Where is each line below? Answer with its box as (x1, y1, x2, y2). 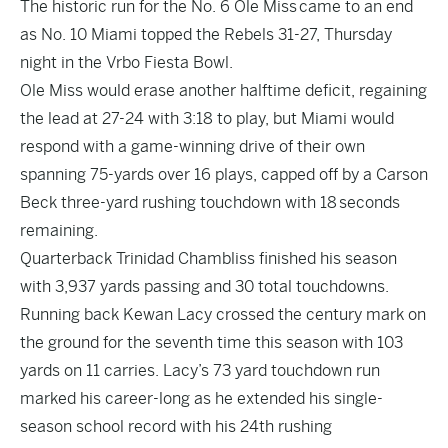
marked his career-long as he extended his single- (20, 389, 383, 408)
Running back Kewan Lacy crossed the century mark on (20, 305, 426, 324)
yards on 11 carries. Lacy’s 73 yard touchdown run (20, 361, 380, 380)
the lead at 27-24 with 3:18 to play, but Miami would (20, 109, 394, 128)
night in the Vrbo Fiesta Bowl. (20, 53, 233, 72)
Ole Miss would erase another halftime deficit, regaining (20, 81, 427, 100)
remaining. (20, 221, 98, 240)
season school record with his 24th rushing (20, 417, 332, 436)
